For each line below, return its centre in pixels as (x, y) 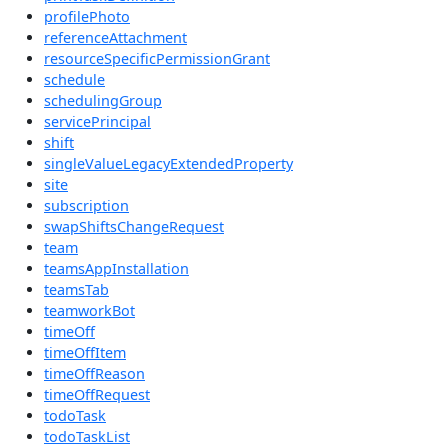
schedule (74, 79)
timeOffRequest (97, 394)
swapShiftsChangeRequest (134, 226)
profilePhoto (87, 16)
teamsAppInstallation (116, 268)
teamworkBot (89, 310)
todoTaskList (87, 436)
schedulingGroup (103, 100)
